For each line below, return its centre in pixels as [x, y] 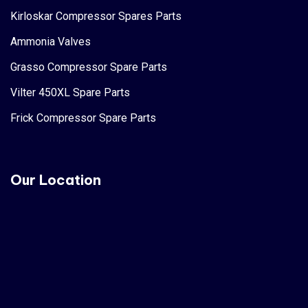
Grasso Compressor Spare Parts [89, 67]
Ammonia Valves [51, 41]
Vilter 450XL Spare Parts [70, 92]
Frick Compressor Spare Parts [83, 118]
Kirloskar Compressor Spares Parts [96, 16]
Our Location [56, 179]
